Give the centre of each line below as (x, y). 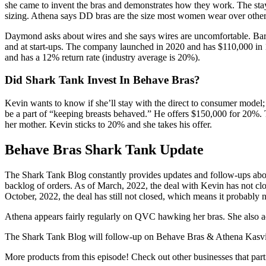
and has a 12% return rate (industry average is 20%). (102, 57)
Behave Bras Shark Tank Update (104, 149)
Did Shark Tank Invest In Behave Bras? (102, 80)
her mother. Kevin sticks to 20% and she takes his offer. (108, 124)
